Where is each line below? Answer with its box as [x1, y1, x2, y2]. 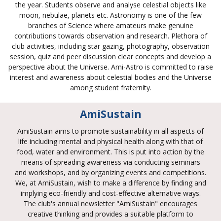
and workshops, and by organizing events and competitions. [15, 167, 206, 177]
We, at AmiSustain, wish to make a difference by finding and [15, 178, 206, 187]
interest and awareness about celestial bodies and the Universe [9, 72, 212, 82]
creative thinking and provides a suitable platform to [28, 209, 193, 219]
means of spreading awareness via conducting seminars [21, 157, 200, 167]
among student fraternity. [70, 82, 151, 92]
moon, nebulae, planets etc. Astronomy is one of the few [19, 10, 202, 20]
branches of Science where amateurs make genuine [28, 20, 193, 30]
